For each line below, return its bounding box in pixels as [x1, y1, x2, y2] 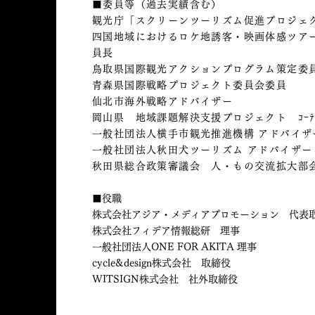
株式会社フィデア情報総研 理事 [92, 226, 240, 236]
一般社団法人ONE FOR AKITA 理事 [92, 242, 257, 252]
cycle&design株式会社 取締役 [92, 258, 231, 268]
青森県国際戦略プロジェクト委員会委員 [92, 80, 288, 90]
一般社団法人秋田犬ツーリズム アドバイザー [92, 145, 313, 155]
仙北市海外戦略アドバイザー [92, 96, 233, 106]
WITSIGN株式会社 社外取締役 [92, 274, 238, 284]
